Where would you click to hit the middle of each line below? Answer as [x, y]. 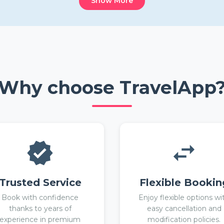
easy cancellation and [184, 208]
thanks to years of [40, 208]
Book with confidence [40, 197]
